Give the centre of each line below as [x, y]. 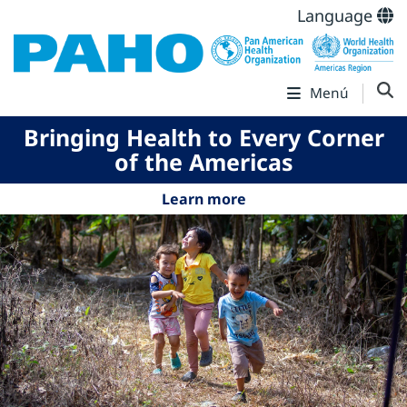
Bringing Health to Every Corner [203, 138]
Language [337, 15]
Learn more [203, 199]
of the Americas [203, 162]
